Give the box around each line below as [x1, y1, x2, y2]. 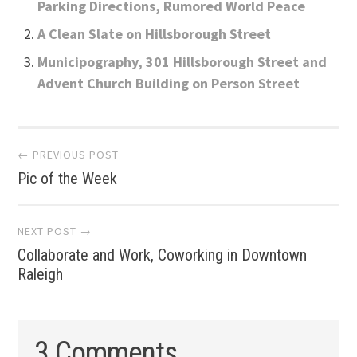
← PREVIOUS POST [18, 147, 120, 163]
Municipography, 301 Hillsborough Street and [37, 52, 328, 71]
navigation [17, 176, 179, 223]
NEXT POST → [18, 224, 92, 239]
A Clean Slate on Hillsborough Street [37, 25, 272, 43]
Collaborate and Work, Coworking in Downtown [18, 245, 308, 265]
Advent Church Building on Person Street [37, 73, 300, 92]
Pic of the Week [18, 169, 118, 189]
